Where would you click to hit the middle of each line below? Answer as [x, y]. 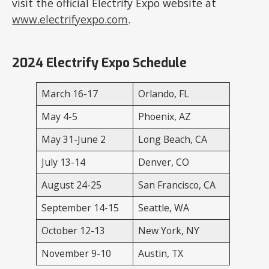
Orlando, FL [164, 94]
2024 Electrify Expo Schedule [100, 63]
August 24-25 [72, 185]
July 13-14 [64, 162]
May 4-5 [60, 117]
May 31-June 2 [74, 140]
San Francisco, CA [177, 185]
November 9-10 [77, 254]
